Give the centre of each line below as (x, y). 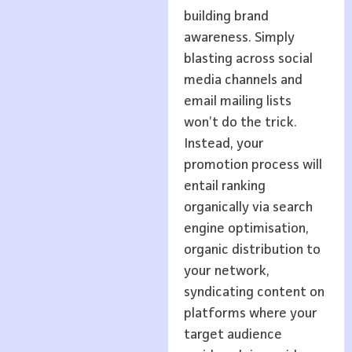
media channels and (243, 80)
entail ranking (224, 186)
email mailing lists (237, 101)
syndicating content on (254, 292)
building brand (226, 16)
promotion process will (253, 165)
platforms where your (250, 313)
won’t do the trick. (240, 122)
